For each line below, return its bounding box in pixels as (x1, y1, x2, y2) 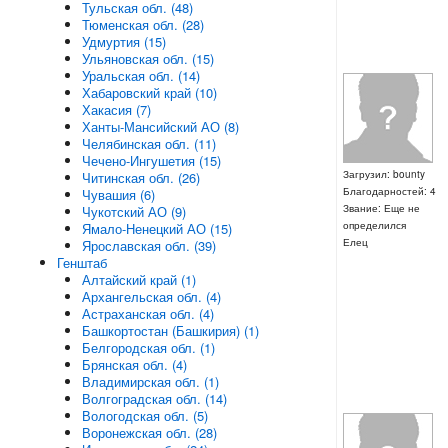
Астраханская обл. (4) (81, 304, 214, 323)
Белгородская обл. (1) (81, 338, 215, 357)
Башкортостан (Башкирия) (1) (81, 321, 259, 340)
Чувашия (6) (81, 185, 155, 204)
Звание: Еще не (342, 201, 420, 216)
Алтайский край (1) (81, 270, 196, 289)
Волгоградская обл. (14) (81, 389, 227, 408)
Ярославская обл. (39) (81, 236, 216, 255)
